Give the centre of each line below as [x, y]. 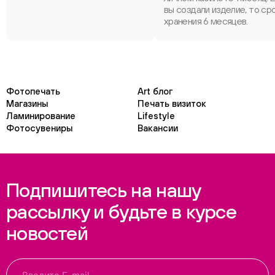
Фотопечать [33, 91]
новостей [47, 233]
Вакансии [158, 128]
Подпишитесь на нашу [103, 190]
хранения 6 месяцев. [206, 21]
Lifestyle [156, 116]
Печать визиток [172, 103]
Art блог [155, 91]
